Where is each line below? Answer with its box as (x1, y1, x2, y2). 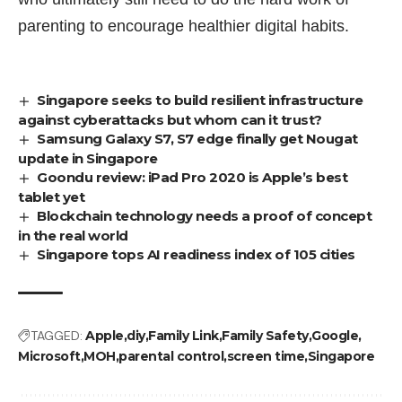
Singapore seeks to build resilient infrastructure (37, 92, 363, 109)
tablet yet (18, 188, 84, 206)
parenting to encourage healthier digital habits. (18, 17, 349, 36)
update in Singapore (18, 150, 158, 168)
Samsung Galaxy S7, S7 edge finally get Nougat (37, 130, 358, 148)
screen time (226, 348, 304, 365)
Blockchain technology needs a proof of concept (37, 207, 372, 225)
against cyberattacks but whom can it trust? (18, 111, 322, 129)
